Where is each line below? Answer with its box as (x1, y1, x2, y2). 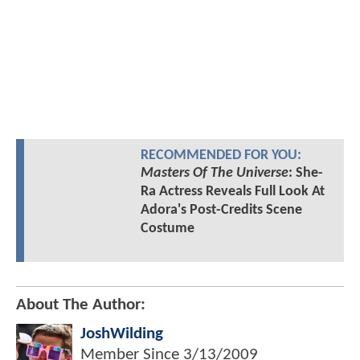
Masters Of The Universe (140, 166, 288, 182)
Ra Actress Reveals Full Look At (140, 184, 325, 200)
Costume (140, 221, 194, 237)
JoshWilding (80, 325, 163, 343)
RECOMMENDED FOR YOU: (140, 149, 301, 163)
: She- (288, 166, 323, 182)
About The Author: (16, 297, 145, 314)
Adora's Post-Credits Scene (140, 202, 302, 219)
